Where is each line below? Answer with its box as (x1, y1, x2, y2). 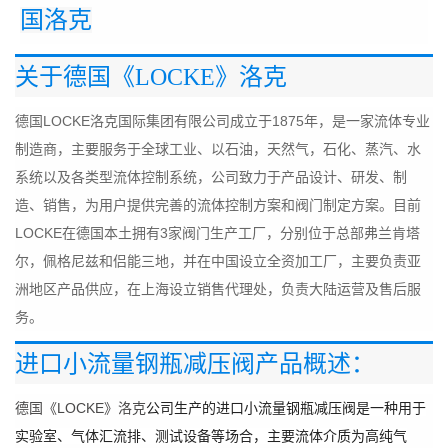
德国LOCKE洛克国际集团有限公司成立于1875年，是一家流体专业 (15, 113, 430, 129)
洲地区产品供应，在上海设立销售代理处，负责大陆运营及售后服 (15, 281, 421, 297)
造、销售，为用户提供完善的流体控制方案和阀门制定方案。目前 (15, 197, 421, 213)
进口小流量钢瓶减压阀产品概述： (15, 351, 375, 377)
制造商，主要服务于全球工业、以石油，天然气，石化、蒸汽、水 (15, 141, 421, 157)
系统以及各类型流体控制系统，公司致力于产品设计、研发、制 (15, 169, 407, 185)
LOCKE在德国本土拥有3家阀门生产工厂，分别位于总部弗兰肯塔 (15, 225, 420, 241)
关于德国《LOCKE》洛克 (15, 64, 287, 90)
